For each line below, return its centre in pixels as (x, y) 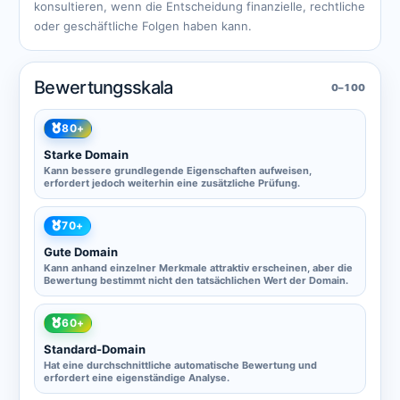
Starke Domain (86, 154)
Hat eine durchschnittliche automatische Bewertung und (180, 365)
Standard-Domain (95, 349)
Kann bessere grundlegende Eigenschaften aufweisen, (178, 171)
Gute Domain (81, 252)
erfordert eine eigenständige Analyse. (137, 378)
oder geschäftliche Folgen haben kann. (143, 26)
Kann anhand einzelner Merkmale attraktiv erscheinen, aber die (198, 268)
